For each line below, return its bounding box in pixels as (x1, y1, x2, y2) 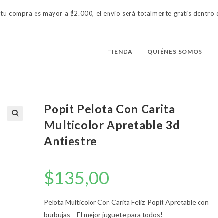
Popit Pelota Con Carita (44, 102, 175, 116)
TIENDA (107, 48, 133, 55)
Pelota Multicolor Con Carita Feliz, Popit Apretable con (44, 198, 209, 206)
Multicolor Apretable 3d (44, 118, 180, 132)
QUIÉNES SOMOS (147, 48, 202, 55)
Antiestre (44, 134, 97, 148)
